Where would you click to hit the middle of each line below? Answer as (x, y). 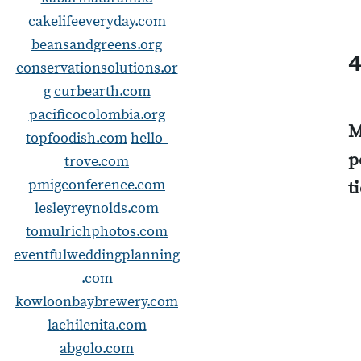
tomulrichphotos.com (97, 232)
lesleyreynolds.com (97, 208)
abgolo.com (97, 349)
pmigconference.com (97, 185)
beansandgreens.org (97, 45)
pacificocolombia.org (97, 115)
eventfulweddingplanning (97, 255)
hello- (149, 138)
